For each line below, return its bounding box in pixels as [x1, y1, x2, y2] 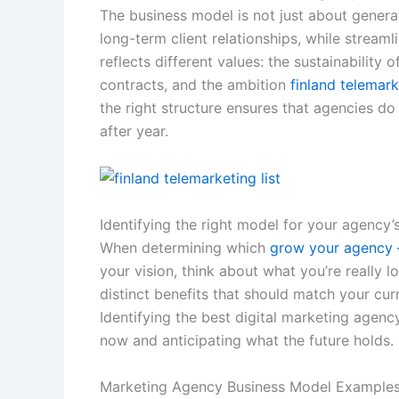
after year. [100, 122, 168, 141]
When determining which [100, 239, 270, 257]
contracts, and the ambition [100, 76, 290, 94]
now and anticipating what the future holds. [100, 331, 394, 350]
